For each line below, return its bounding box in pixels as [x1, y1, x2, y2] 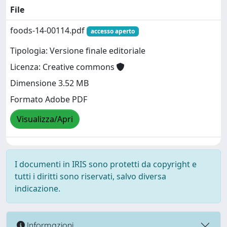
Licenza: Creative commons [10, 61, 117, 73]
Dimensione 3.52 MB [10, 78, 89, 89]
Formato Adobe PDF [10, 94, 87, 105]
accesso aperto [90, 27, 135, 35]
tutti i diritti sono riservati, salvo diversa [15, 171, 166, 182]
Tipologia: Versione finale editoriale [10, 45, 145, 57]
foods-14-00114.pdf [10, 25, 87, 36]
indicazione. [15, 183, 60, 194]
